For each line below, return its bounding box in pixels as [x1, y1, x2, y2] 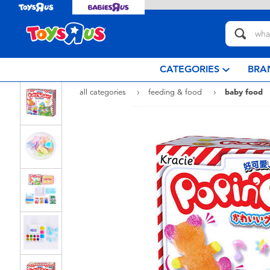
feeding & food [148, 87, 205, 98]
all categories [80, 87, 129, 98]
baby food [224, 87, 263, 97]
